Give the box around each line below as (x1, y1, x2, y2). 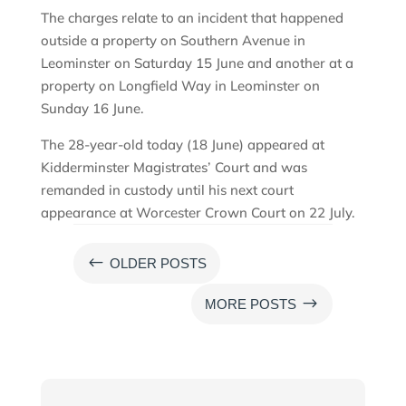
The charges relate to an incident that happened (40, 8, 343, 26)
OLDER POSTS (109, 255, 207, 271)
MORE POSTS (205, 295, 297, 312)
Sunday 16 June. (40, 99, 144, 117)
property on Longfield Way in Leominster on (40, 76, 320, 94)
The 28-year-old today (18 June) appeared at (40, 135, 324, 153)
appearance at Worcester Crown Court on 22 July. (40, 203, 355, 221)
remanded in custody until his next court (40, 180, 294, 198)
